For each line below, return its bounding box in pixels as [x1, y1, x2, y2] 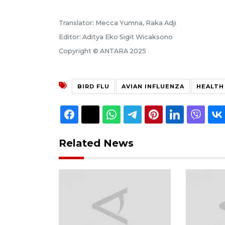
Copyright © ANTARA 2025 [59, 47, 146, 55]
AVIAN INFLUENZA [122, 82, 184, 90]
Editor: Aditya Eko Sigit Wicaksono [59, 33, 173, 41]
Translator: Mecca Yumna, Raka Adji [59, 19, 176, 27]
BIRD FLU [77, 82, 109, 90]
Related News [59, 137, 134, 149]
